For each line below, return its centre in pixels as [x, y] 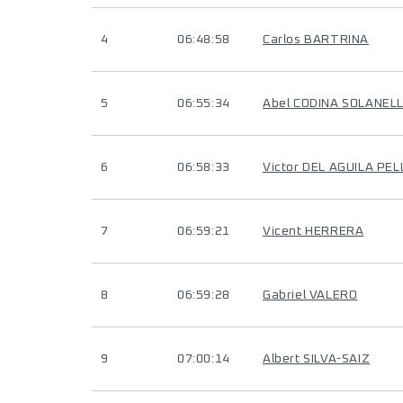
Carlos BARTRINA [316, 40]
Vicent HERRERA [313, 231]
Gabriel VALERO [310, 295]
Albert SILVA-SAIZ [317, 359]
